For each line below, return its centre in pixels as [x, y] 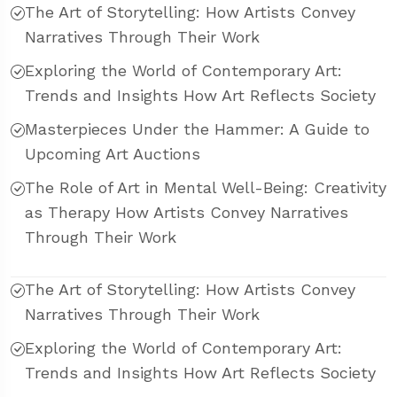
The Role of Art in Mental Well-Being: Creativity [206, 188]
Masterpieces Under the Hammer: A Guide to [197, 129]
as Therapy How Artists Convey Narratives [187, 213]
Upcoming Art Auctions [113, 154]
